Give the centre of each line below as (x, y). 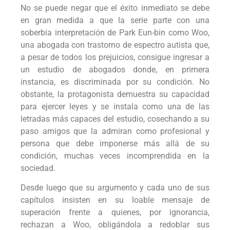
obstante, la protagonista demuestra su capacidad (115, 94)
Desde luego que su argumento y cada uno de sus (115, 188)
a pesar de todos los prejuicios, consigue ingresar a (115, 57)
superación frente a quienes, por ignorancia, (115, 213)
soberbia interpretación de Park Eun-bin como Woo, (115, 32)
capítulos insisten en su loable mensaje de (115, 200)
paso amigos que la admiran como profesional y (115, 131)
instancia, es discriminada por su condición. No (115, 82)
